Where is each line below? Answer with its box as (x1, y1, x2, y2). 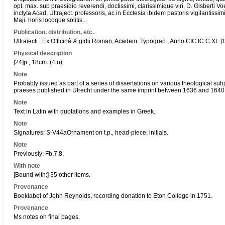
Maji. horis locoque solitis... (14, 17, 87, 24)
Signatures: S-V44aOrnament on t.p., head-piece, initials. (14, 129, 168, 136)
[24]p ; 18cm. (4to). (14, 59, 64, 66)
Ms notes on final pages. (14, 213, 80, 220)
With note (14, 162, 40, 169)
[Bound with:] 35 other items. (14, 171, 90, 178)
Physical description (14, 50, 72, 57)
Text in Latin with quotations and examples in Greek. (14, 108, 155, 115)
